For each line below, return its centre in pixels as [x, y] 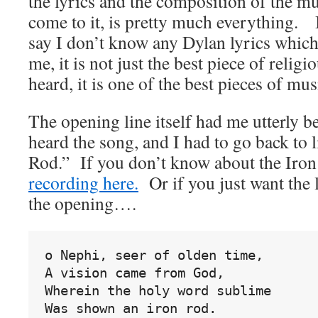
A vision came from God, [134, 273]
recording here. [83, 182]
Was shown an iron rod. [130, 308]
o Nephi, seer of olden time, [154, 255]
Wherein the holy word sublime [158, 290]
